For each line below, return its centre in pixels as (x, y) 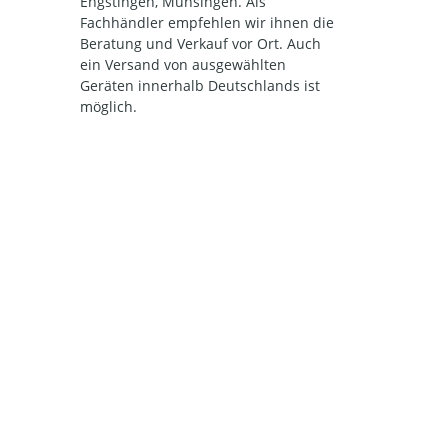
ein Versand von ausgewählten (183, 64)
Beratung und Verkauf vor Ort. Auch (200, 43)
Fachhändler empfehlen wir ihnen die (207, 22)
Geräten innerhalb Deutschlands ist (200, 85)
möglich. (108, 106)
